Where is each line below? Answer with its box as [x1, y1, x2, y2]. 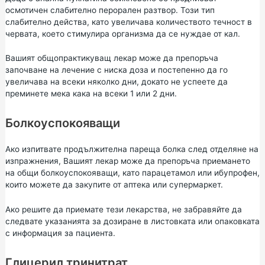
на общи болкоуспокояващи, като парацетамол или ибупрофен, [5, 168, 260, 178]
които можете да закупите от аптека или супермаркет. [5, 180, 223, 190]
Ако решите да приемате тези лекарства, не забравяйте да [5, 205, 242, 215]
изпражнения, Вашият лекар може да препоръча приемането [5, 156, 250, 166]
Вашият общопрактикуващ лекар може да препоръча [5, 53, 218, 63]
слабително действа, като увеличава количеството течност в [5, 17, 252, 27]
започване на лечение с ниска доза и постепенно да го [5, 65, 228, 75]
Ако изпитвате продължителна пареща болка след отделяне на [5, 144, 258, 154]
